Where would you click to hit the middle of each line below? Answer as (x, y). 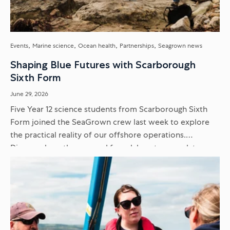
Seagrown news (180, 46)
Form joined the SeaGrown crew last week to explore (110, 122)
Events (19, 46)
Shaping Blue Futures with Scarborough (103, 65)
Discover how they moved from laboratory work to (106, 148)
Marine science (53, 46)
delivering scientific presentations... (76, 161)
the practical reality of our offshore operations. (98, 135)
